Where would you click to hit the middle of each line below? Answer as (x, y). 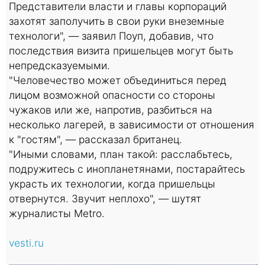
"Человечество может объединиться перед (118, 80)
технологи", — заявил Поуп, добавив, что (111, 35)
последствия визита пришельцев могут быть (121, 50)
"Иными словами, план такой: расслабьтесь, (121, 154)
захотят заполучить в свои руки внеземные (117, 21)
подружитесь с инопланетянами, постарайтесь (127, 169)
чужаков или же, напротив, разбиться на (111, 109)
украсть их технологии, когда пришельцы (112, 183)
